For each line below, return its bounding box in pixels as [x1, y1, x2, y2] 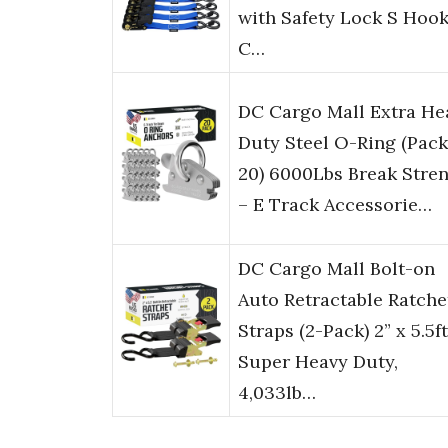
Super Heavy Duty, [238, 350, 398, 374]
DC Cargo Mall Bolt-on [238, 257, 435, 281]
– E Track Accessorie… [238, 193, 432, 217]
